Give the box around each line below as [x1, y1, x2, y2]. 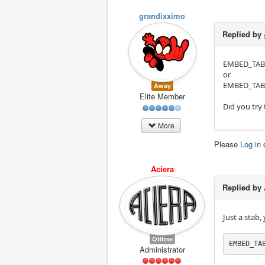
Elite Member [139, 91, 185, 102]
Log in [240, 138, 261, 150]
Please [214, 138, 240, 150]
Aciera [150, 163, 174, 174]
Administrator [139, 243, 185, 255]
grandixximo [139, 9, 185, 21]
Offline [151, 234, 173, 243]
